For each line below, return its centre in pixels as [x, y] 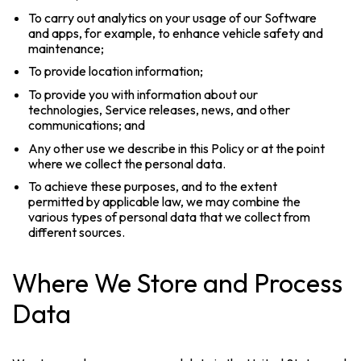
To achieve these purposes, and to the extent [153, 187]
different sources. [77, 232]
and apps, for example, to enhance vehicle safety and [176, 33]
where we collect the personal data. [127, 163]
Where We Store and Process [178, 283]
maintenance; [66, 48]
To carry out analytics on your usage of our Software [173, 17]
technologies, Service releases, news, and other [160, 110]
